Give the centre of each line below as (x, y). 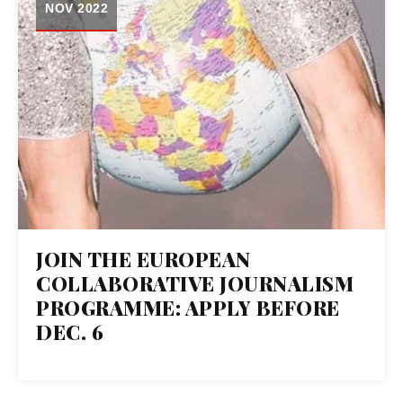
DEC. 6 (70, 332)
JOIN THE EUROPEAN (143, 260)
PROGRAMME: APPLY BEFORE (188, 308)
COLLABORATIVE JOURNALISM (195, 284)
